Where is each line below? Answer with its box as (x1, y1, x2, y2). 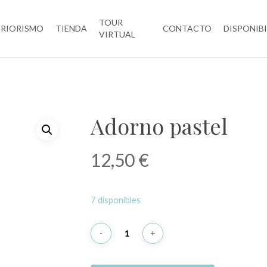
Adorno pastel (90, 111, 228, 140)
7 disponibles (90, 194, 141, 205)
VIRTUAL (99, 29, 136, 39)
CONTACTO (163, 23, 212, 33)
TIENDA (55, 23, 88, 33)
